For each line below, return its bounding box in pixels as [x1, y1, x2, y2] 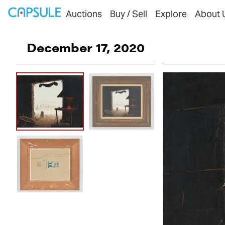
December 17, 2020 [27, 39, 145, 55]
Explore [155, 8, 187, 20]
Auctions [66, 8, 102, 20]
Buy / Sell [110, 8, 147, 20]
